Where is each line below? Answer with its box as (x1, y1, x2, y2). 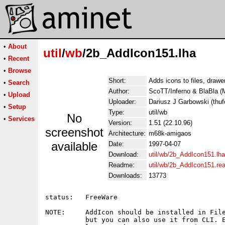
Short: (108, 77, 126, 84)
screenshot (45, 126, 103, 139)
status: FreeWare (45, 193, 118, 201)
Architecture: (108, 130, 146, 137)
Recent (8, 55, 29, 62)
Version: (108, 119, 132, 127)
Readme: (108, 161, 135, 169)
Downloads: (108, 172, 142, 179)
